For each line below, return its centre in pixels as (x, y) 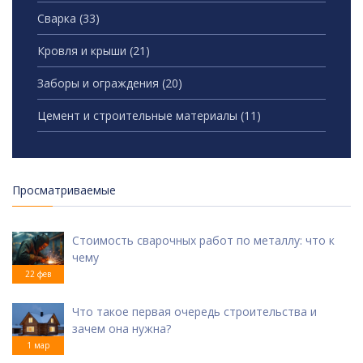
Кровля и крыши (83, 51)
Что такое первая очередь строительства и (194, 312)
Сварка (58, 19)
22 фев (38, 274)
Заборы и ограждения (100, 83)
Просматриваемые (64, 190)
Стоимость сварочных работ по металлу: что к (203, 241)
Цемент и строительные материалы (139, 116)
